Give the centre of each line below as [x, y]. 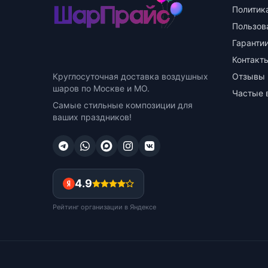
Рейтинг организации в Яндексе [104, 207]
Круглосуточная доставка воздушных [130, 76]
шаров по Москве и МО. [101, 88]
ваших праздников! [92, 117]
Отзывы [249, 76]
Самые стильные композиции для [123, 105]
